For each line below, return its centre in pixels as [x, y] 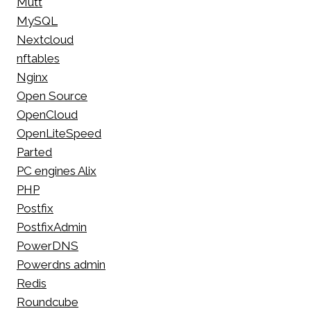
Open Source [52, 96]
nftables [38, 59]
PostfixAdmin [52, 227]
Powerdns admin [61, 265]
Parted [34, 152]
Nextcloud [45, 40]
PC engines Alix [57, 171]
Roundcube [48, 302]
